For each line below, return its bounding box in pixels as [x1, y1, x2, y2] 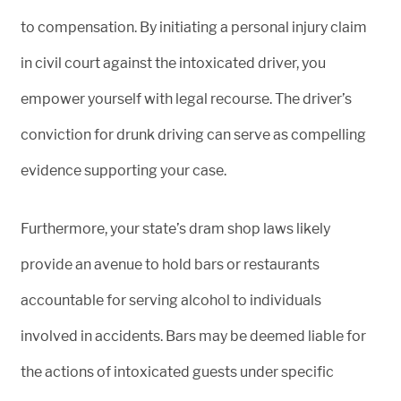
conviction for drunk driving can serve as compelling [21, 125, 366, 143]
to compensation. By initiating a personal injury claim [21, 18, 367, 36]
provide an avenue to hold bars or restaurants [21, 255, 320, 273]
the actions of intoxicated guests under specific [21, 363, 334, 380]
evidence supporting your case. [21, 161, 226, 179]
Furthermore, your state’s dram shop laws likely [21, 219, 330, 237]
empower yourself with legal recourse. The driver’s [21, 90, 352, 107]
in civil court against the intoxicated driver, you [21, 54, 326, 72]
